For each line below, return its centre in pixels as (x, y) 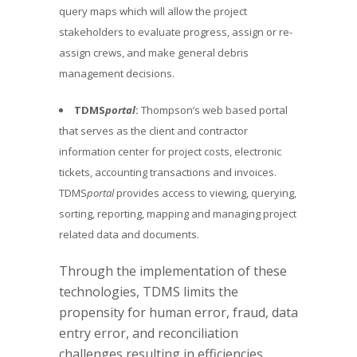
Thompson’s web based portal (213, 110)
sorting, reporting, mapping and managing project (178, 214)
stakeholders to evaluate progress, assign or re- (176, 32)
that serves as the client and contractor (153, 131)
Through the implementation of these (173, 271)
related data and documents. (129, 234)
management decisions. (117, 73)
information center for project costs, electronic (170, 151)
